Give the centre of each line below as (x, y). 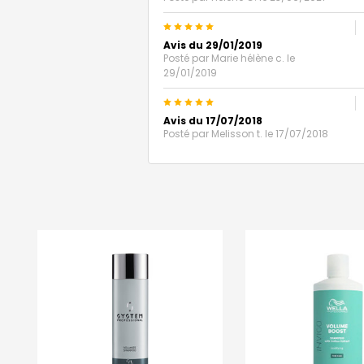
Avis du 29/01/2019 (213, 45)
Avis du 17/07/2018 (213, 121)
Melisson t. (237, 134)
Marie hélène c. (248, 58)
